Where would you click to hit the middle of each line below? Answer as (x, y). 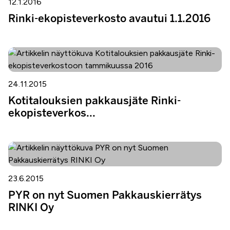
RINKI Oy (31, 207)
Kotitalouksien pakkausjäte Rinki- (94, 100)
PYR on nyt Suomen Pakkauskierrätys (105, 195)
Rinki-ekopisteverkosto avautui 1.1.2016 (109, 18)
